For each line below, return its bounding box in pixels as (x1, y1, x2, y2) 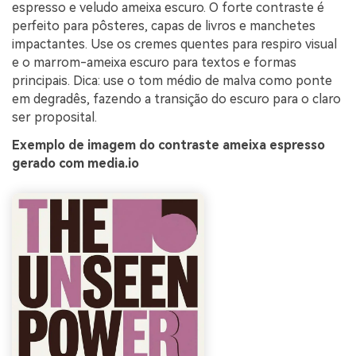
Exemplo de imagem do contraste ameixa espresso (12, 137, 325, 153)
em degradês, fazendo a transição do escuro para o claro (12, 91, 341, 106)
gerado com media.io (12, 156, 139, 172)
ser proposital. (12, 109, 97, 125)
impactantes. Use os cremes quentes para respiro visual (12, 36, 337, 52)
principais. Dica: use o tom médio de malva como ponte (12, 72, 332, 88)
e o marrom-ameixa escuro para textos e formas (12, 54, 296, 70)
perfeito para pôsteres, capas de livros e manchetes (12, 17, 315, 33)
